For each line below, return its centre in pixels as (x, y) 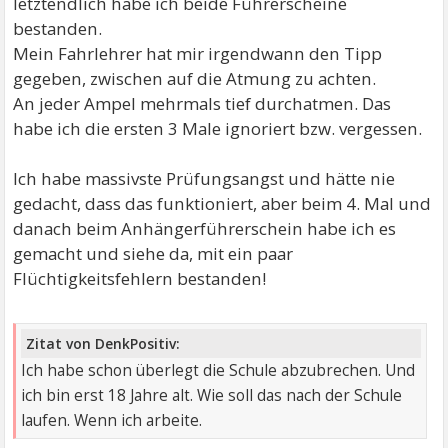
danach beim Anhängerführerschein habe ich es (205, 228)
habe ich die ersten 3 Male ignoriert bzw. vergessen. (218, 128)
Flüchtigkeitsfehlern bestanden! (140, 278)
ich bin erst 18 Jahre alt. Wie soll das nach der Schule (212, 396)
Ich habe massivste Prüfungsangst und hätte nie (204, 178)
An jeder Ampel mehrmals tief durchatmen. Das (202, 103)
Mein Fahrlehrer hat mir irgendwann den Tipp (198, 53)
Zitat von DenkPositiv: (103, 344)
